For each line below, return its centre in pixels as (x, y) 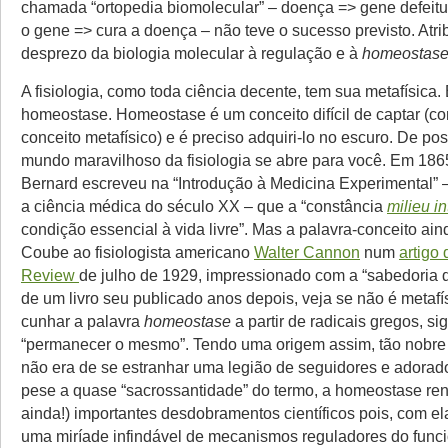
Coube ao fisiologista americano (137, 251)
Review (50, 274)
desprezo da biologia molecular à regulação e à (191, 52)
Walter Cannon (307, 251)
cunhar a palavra (82, 320)
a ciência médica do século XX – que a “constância (204, 205)
